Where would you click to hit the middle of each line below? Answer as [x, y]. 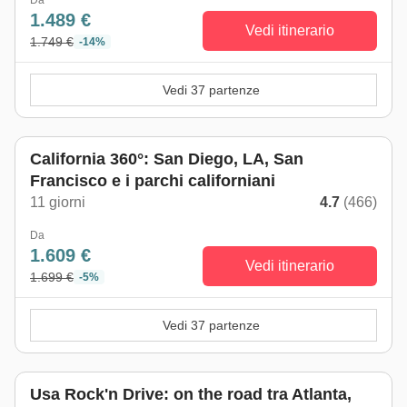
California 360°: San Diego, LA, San [167, 159]
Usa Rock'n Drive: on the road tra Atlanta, [191, 394]
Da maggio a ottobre [77, 104]
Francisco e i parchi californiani [153, 181]
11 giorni [58, 202]
